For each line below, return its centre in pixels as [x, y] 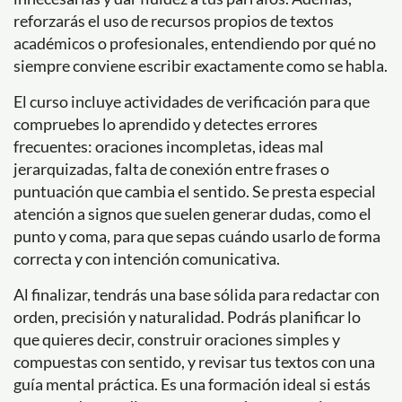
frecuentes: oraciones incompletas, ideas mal [169, 146]
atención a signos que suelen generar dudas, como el [192, 214]
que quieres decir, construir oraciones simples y [177, 339]
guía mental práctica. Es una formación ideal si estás [192, 384]
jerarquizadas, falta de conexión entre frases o [171, 169]
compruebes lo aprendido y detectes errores [166, 124]
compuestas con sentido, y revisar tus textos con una [194, 362]
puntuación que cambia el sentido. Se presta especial [195, 191]
